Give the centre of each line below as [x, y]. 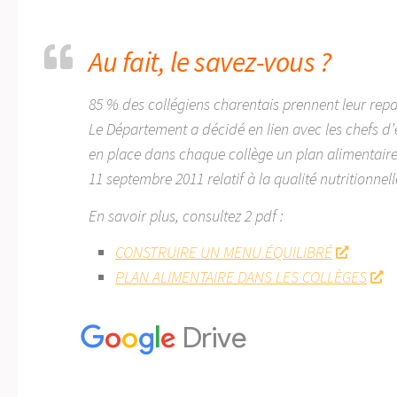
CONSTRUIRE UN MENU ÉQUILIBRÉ [224, 253]
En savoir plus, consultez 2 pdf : [186, 215]
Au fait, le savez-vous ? [210, 62]
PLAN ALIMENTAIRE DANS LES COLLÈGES [241, 277]
